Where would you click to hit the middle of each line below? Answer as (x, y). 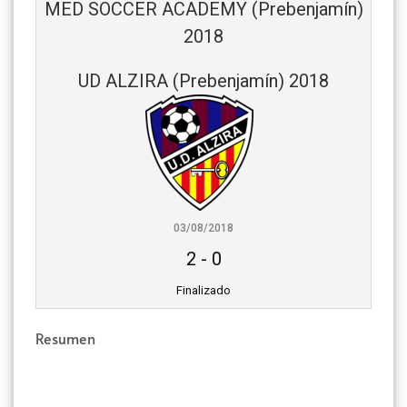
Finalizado (203, 290)
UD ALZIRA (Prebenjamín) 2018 (203, 80)
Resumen (65, 338)
